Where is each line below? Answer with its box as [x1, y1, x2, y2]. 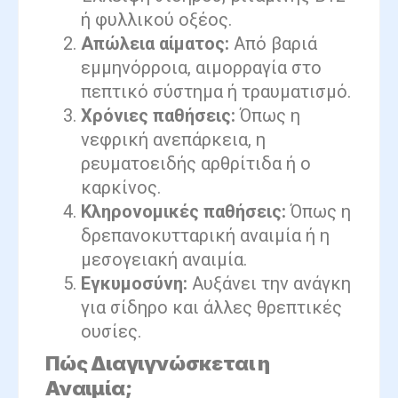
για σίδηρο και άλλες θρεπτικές [81, 296, 342, 318]
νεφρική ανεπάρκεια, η [81, 128, 266, 150]
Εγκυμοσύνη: [81, 272, 187, 294]
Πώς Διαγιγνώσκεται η [45, 351, 270, 375]
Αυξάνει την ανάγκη [187, 272, 351, 294]
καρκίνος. [81, 176, 161, 198]
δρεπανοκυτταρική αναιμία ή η [81, 224, 330, 246]
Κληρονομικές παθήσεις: [81, 200, 286, 222]
